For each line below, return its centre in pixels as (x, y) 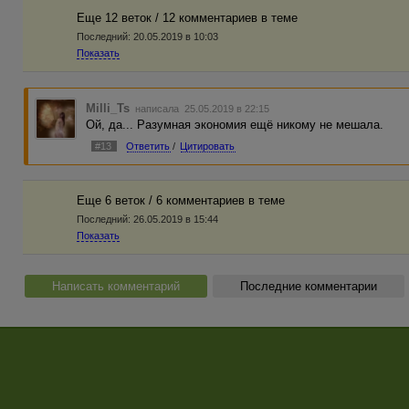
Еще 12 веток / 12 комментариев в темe (187, 18)
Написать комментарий (116, 286)
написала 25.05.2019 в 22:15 (201, 108)
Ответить (148, 146)
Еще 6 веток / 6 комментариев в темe (181, 201)
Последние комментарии (309, 286)
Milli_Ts (108, 108)
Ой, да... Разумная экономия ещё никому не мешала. (235, 124)
